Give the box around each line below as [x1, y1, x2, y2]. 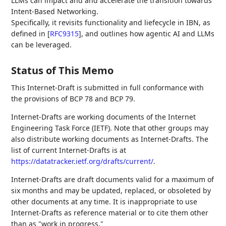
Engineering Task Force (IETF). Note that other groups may [11, 123, 209, 133]
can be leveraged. [11, 40, 72, 49]
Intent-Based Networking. [11, 7, 99, 16]
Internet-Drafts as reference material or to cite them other [11, 208, 209, 217]
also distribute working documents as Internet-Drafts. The [11, 134, 209, 144]
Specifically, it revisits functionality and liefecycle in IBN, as [11, 18, 211, 27]
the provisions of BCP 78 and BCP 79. [11, 94, 136, 103]
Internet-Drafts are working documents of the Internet [11, 112, 196, 122]
